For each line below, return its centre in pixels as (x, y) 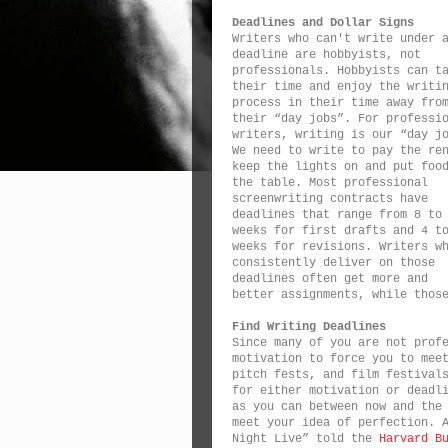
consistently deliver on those (333, 263)
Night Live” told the (305, 439)
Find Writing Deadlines (309, 327)
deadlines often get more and (330, 279)
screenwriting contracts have (330, 199)
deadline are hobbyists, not (326, 55)
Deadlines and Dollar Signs (323, 23)
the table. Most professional (330, 183)
